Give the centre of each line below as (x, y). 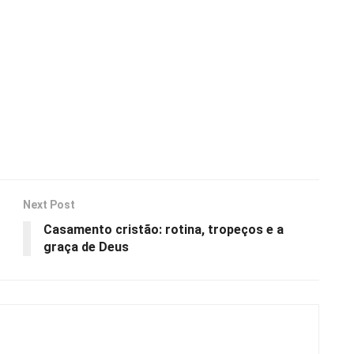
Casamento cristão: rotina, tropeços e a (164, 230)
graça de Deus (86, 247)
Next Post (49, 205)
